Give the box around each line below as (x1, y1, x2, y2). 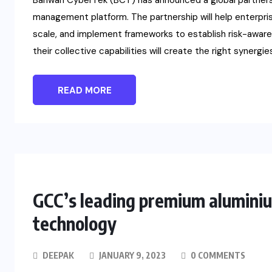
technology (33, 212, 117, 236)
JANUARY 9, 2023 (97, 250, 166, 261)
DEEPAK (42, 250, 74, 261)
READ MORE (57, 84, 112, 97)
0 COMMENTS (189, 250, 245, 261)
